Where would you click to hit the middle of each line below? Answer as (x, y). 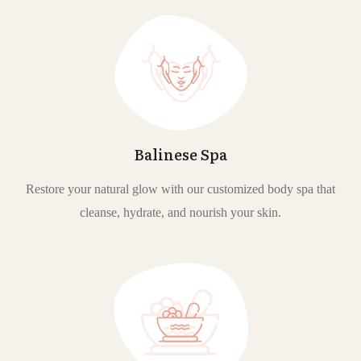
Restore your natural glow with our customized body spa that (180, 189)
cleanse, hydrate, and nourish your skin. (180, 213)
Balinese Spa (180, 155)
